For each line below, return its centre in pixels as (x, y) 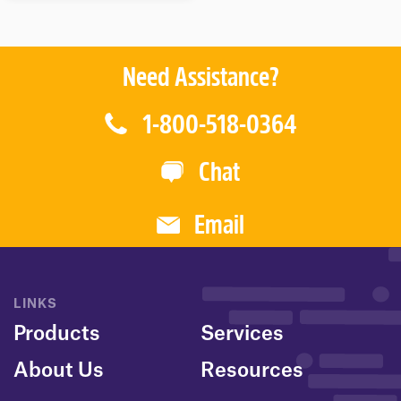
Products (57, 334)
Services (242, 334)
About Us (59, 371)
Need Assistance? (200, 80)
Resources (252, 371)
